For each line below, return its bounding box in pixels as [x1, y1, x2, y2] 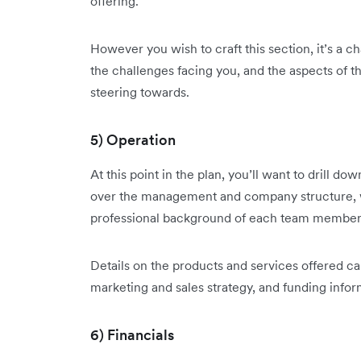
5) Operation [90, 131, 176, 149]
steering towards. [90, 84, 189, 100]
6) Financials [90, 326, 174, 344]
